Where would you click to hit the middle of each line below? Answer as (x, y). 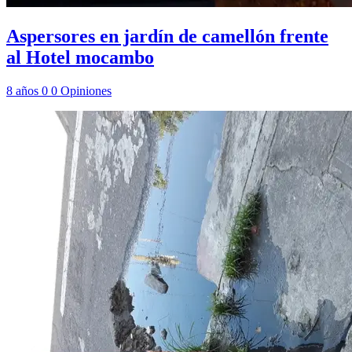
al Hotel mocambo (80, 58)
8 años (24, 91)
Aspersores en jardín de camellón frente (167, 37)
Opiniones (86, 91)
